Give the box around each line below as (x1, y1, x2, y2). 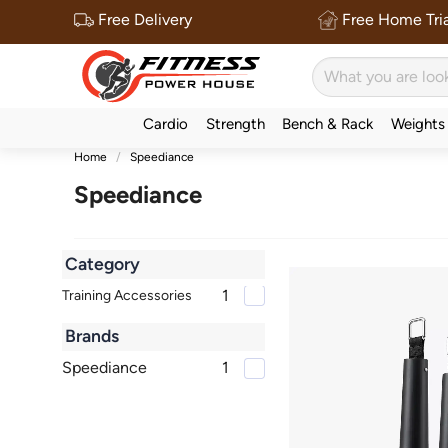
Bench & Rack (282, 115, 374, 132)
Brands (65, 326, 120, 347)
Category (65, 253, 141, 274)
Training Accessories (61, 287, 192, 304)
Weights (390, 115, 445, 132)
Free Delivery (93, 10, 192, 29)
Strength (205, 115, 265, 132)
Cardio (143, 115, 189, 132)
